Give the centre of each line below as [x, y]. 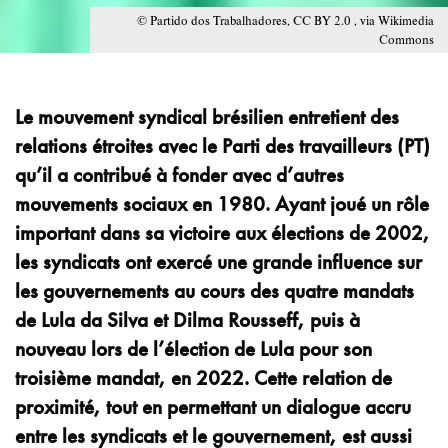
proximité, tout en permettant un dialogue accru [213, 406]
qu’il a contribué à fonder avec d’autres [179, 174]
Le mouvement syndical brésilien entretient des [207, 116]
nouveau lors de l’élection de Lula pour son [193, 348]
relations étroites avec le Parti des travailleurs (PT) [222, 145]
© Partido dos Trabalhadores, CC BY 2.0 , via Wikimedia [285, 20]
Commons [406, 39]
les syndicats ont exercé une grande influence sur [218, 261]
